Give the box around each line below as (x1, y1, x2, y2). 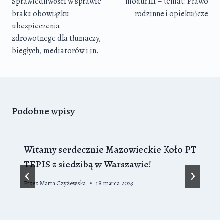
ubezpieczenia (12, 20, 60, 31)
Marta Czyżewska (40, 178, 86, 187)
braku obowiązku (12, 8, 69, 19)
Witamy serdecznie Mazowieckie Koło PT (24, 142, 196, 156)
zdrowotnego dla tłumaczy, (12, 32, 101, 44)
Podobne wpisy (12, 104, 75, 118)
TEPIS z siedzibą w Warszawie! (24, 157, 151, 171)
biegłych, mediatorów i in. (12, 45, 99, 56)
